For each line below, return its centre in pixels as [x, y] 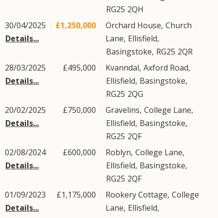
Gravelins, [125, 110]
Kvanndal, [124, 68]
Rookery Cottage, [138, 195]
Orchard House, [135, 25]
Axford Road [166, 68]
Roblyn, [120, 152]
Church [179, 25]
